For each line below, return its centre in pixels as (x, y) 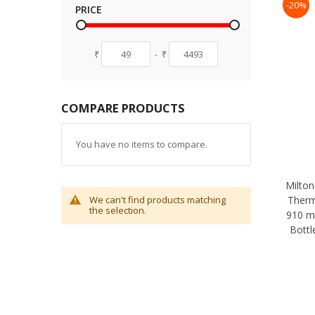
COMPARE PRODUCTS (123, 108)
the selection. (118, 211)
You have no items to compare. (142, 144)
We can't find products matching (157, 200)
